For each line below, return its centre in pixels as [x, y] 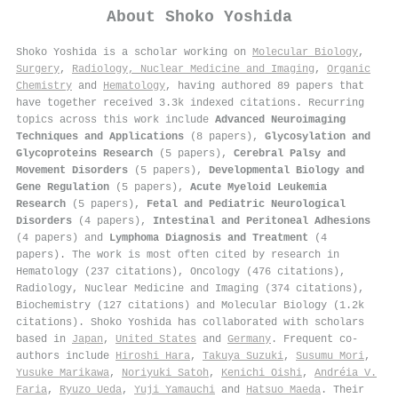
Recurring [336, 103]
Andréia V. [346, 373]
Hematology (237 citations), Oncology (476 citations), [181, 271]
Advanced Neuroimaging [280, 119]
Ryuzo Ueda [91, 390]
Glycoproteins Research [84, 153]
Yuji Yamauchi [175, 390]
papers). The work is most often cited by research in [178, 255]
